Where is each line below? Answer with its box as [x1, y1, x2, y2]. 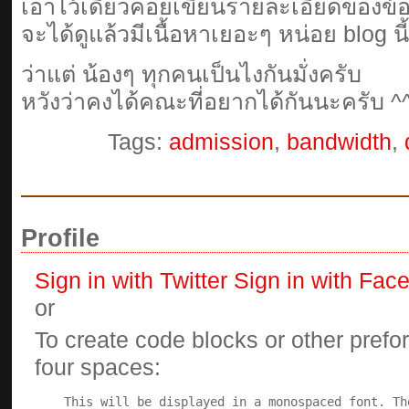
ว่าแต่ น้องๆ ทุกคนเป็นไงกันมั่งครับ [21, 61, 362, 87]
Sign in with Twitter [35, 267, 227, 293]
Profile [21, 225, 100, 252]
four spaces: [35, 354, 161, 380]
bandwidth [287, 129, 392, 154]
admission [169, 129, 274, 154]
